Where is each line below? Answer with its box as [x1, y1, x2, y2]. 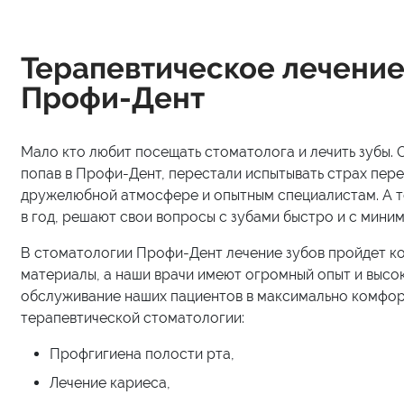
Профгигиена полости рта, [50, 344, 234, 363]
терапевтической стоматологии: [21, 308, 244, 326]
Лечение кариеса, [50, 373, 170, 391]
